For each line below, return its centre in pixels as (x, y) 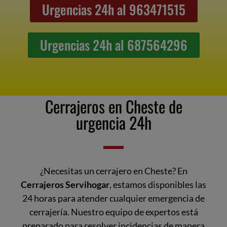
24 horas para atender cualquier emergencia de (113, 198)
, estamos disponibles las (158, 184)
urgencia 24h (113, 122)
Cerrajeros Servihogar (65, 184)
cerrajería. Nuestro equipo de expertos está (113, 212)
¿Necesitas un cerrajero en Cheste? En (113, 171)
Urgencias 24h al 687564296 (113, 45)
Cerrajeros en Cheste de (113, 106)
